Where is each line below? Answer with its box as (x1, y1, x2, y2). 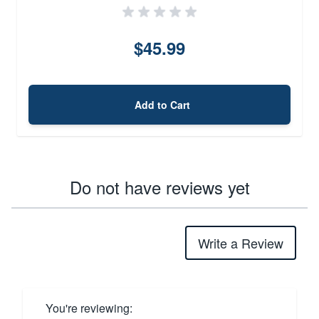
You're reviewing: (46, 299, 132, 316)
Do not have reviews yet (69, 174, 250, 199)
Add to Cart (135, 97, 190, 112)
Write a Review (198, 233, 283, 252)
